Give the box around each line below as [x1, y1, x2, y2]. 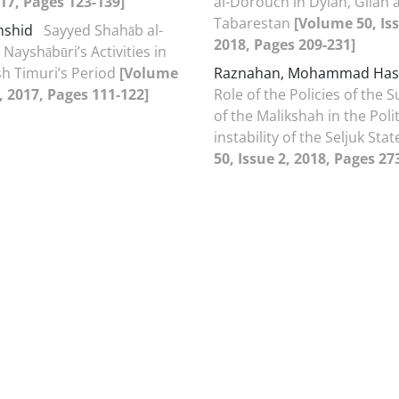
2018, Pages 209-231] [214, 34, 355, 54]
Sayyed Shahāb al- [44, 20, 163, 40]
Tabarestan [214, 12, 294, 33]
